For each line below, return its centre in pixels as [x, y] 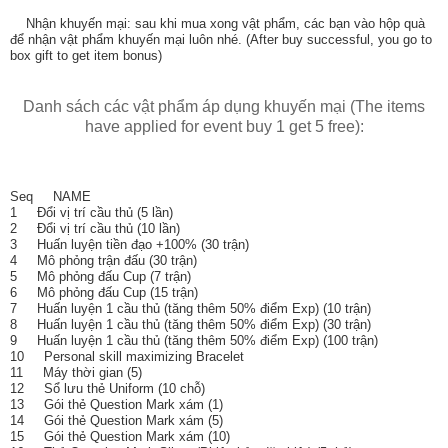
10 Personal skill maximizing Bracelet [127, 357]
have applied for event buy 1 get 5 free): [224, 127]
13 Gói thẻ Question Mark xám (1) [116, 405]
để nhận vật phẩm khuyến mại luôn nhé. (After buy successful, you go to [221, 40]
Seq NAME [50, 197]
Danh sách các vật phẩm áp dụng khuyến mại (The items [224, 107]
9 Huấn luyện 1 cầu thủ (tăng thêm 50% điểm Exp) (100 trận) [194, 341]
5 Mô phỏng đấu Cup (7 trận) [100, 277]
